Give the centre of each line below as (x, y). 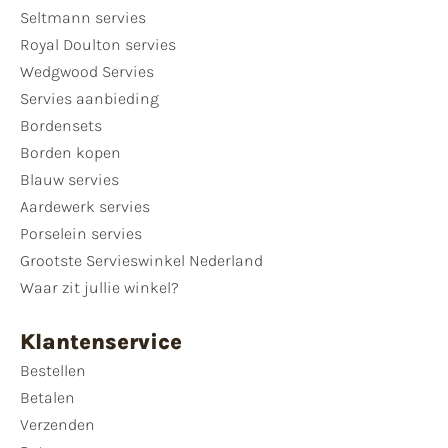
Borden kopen (70, 153)
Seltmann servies (83, 18)
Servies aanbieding (89, 99)
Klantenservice (101, 342)
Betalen (47, 398)
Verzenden (57, 425)
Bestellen (53, 371)
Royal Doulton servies (98, 45)
